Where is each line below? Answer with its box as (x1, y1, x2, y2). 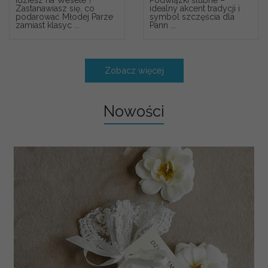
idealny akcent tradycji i (149, 3, 240, 13)
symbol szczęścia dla (149, 11, 234, 22)
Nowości (103, 102, 165, 120)
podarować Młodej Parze (15, 11, 113, 22)
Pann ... (149, 20, 176, 30)
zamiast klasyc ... (15, 20, 80, 30)
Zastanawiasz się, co (15, 3, 95, 13)
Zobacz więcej (104, 65, 164, 75)
